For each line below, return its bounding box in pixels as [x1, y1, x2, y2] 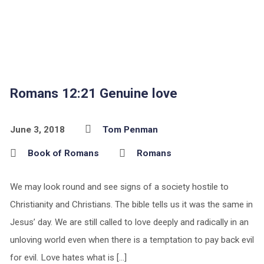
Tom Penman [102, 124, 158, 135]
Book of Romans [27, 148, 99, 159]
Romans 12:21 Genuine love [9, 85, 177, 101]
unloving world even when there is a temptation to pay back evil [9, 235, 254, 245]
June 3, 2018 [9, 124, 65, 135]
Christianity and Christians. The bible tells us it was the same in [9, 199, 253, 210]
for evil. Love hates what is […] [9, 252, 127, 263]
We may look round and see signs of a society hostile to [9, 181, 229, 192]
